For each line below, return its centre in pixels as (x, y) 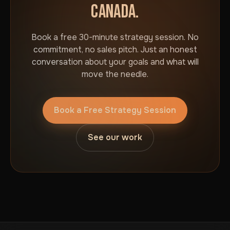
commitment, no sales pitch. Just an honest (115, 50)
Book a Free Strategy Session (115, 110)
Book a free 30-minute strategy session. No (115, 37)
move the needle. (115, 74)
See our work (115, 137)
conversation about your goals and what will (115, 62)
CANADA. (115, 12)
